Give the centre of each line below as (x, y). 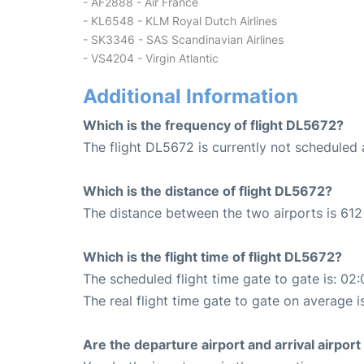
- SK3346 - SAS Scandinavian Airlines (183, 39)
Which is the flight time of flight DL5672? (212, 256)
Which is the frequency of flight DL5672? (213, 125)
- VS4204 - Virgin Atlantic (151, 58)
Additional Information (191, 96)
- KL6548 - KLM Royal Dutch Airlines (180, 20)
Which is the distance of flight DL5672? (208, 191)
